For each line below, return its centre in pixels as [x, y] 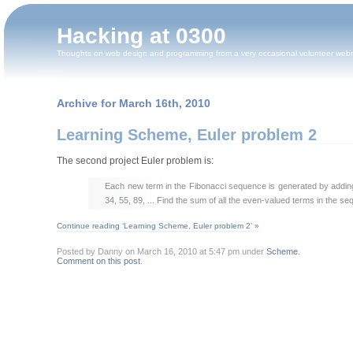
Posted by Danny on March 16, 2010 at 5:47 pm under [161, 252]
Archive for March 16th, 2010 [133, 103]
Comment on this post [98, 261]
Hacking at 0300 [142, 36]
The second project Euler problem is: [135, 161]
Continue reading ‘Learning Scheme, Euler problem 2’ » [158, 225]
